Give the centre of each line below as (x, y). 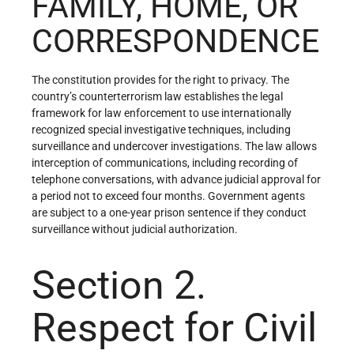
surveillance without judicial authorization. (135, 229)
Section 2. (119, 285)
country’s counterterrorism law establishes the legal (157, 96)
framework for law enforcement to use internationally (162, 113)
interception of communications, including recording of (165, 162)
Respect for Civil (174, 328)
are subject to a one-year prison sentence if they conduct (169, 212)
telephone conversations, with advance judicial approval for (176, 179)
